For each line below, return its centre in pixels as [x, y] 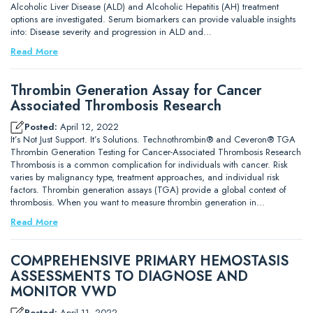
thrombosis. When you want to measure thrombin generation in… [138, 202]
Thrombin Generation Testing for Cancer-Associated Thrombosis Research [156, 152]
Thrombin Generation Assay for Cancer [136, 90]
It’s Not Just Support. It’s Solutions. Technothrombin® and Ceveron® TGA [153, 139]
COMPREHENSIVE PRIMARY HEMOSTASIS [150, 261]
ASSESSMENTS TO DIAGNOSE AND [129, 276]
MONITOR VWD [64, 292]
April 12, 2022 [88, 127]
